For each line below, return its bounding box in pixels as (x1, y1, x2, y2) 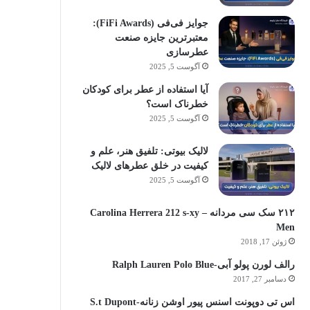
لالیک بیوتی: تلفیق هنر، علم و (90, 146, 208, 156)
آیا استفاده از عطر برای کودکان (82, 84, 208, 95)
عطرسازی (165, 47, 208, 57)
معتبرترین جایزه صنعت (114, 33, 208, 43)
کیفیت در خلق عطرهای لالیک (91, 161, 208, 171)
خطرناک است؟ (145, 99, 208, 109)
